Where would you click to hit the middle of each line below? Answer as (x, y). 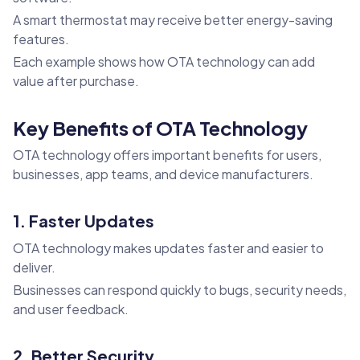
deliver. (34, 268)
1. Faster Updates (84, 221)
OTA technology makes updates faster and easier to (168, 248)
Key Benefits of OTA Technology (160, 128)
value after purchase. (76, 81)
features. (41, 39)
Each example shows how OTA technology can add (164, 62)
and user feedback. (71, 309)
